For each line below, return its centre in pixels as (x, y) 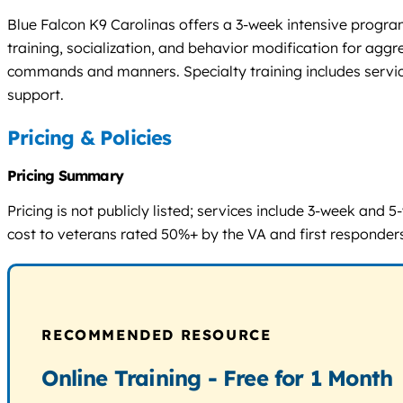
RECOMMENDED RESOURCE (157, 335)
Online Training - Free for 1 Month (217, 378)
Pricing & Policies (90, 138)
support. (36, 95)
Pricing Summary (65, 176)
